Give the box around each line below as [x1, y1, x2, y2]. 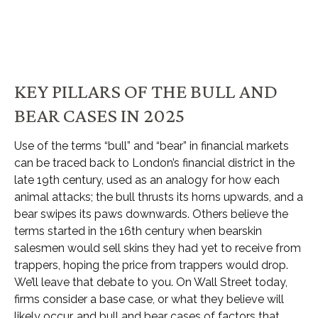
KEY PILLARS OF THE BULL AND [14, 79, 278, 102]
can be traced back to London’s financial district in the [14, 156, 295, 170]
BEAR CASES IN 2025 [14, 104, 188, 126]
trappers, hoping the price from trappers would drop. [14, 258, 288, 272]
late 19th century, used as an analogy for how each [14, 173, 280, 187]
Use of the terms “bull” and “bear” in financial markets [14, 139, 289, 153]
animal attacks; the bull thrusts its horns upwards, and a [14, 190, 303, 204]
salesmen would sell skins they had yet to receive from [14, 241, 301, 255]
